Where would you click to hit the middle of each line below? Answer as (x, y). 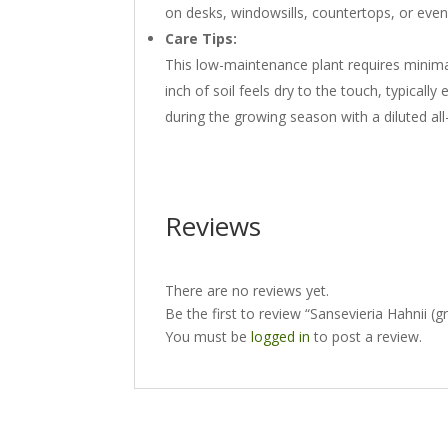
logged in (281, 337)
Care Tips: (201, 39)
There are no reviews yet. (247, 291)
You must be (208, 337)
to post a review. (366, 337)
